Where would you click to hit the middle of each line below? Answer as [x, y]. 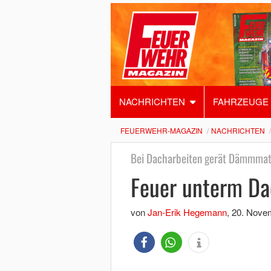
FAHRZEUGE [240, 101]
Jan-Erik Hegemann [187, 212]
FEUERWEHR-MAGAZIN [161, 130]
